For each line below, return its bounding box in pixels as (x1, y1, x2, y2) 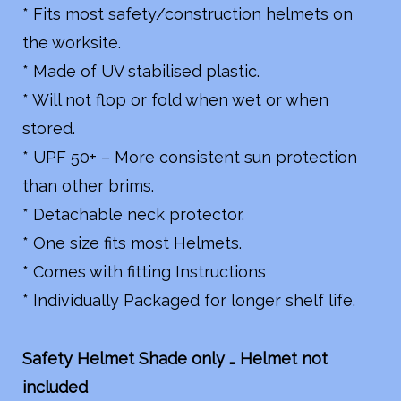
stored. (21, 119, 75, 139)
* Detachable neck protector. (21, 205, 244, 225)
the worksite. (21, 33, 121, 53)
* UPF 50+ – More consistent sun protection (21, 148, 357, 167)
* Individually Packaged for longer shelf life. (21, 291, 355, 311)
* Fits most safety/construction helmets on (21, 4, 353, 24)
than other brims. (21, 176, 154, 196)
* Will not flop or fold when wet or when (21, 90, 328, 110)
